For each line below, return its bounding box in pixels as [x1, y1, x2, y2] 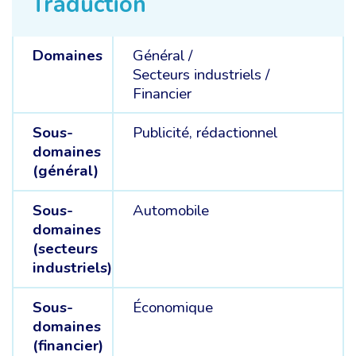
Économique [132, 296, 213, 318]
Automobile [132, 199, 209, 221]
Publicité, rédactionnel [132, 122, 277, 144]
